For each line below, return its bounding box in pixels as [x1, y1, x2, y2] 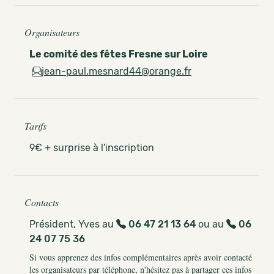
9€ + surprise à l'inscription [29, 142, 154, 154]
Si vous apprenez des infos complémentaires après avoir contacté [29, 251, 252, 263]
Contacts [24, 196, 59, 209]
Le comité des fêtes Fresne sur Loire [29, 48, 208, 60]
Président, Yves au [29, 218, 116, 230]
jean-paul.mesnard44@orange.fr [42, 65, 191, 77]
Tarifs [24, 119, 46, 132]
